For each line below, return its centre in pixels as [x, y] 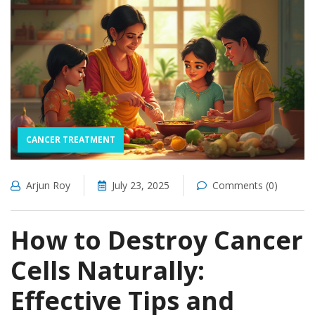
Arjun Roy [48, 185]
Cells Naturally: [108, 270]
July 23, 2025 [141, 185]
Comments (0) [245, 185]
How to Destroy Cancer [157, 240]
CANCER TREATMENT [71, 139]
